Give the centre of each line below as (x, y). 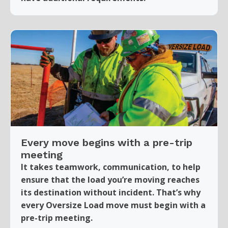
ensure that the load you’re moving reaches (110, 179)
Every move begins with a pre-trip (107, 142)
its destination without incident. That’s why (111, 192)
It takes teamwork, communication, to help (111, 167)
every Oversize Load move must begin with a (113, 205)
